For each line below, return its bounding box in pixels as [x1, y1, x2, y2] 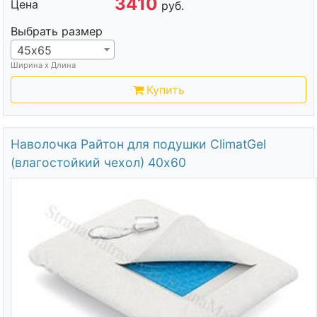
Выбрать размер [10, 23, 103, 38]
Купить [146, 82, 185, 97]
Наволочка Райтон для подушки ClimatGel [10, 137, 266, 152]
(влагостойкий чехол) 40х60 [10, 155, 186, 171]
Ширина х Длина [10, 59, 76, 70]
